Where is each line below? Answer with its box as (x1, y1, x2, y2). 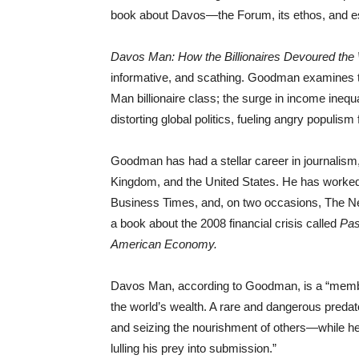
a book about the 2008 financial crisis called (111, 216, 340, 230)
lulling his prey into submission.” (111, 341, 276, 355)
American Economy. (111, 237, 217, 251)
